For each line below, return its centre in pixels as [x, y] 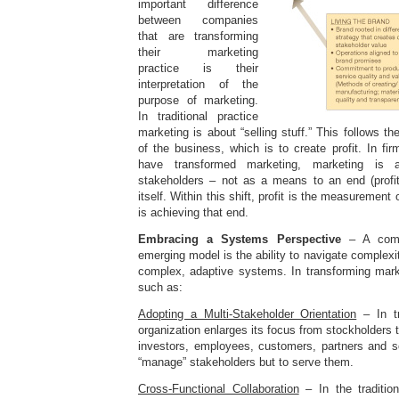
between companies [198, 20]
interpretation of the [198, 84]
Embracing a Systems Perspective [244, 239]
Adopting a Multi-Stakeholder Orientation [248, 314]
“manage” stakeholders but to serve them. [246, 362]
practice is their [198, 68]
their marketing [198, 52]
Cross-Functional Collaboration [219, 389]
